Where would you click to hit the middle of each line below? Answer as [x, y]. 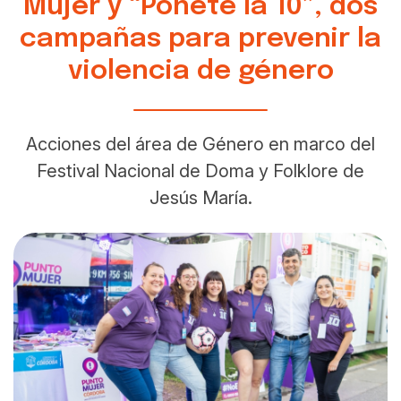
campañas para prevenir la [200, 39]
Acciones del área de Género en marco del [200, 145]
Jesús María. [200, 198]
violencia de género [200, 72]
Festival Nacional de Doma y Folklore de [200, 171]
